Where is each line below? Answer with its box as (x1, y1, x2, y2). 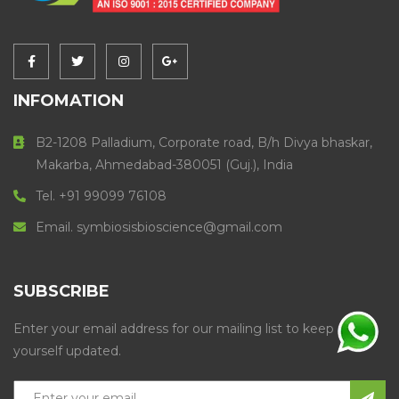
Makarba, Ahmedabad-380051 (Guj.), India (36, 156, 293, 173)
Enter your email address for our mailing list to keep (13, 320, 334, 337)
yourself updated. (13, 342, 121, 359)
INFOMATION (13, 90, 124, 110)
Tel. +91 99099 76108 (36, 187, 167, 204)
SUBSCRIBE (13, 281, 110, 301)
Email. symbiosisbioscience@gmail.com (36, 218, 282, 235)
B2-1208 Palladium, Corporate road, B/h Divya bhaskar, (36, 134, 372, 151)
